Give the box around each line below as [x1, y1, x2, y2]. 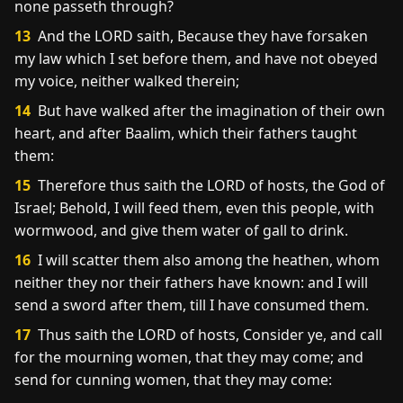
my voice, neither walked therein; [14, 71, 239, 91]
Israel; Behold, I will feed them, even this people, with [14, 198, 374, 218]
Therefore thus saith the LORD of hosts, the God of [34, 175, 385, 195]
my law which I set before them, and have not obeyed [14, 49, 378, 68]
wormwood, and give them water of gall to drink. [14, 220, 348, 240]
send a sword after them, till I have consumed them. [14, 295, 369, 315]
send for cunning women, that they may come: [14, 370, 332, 390]
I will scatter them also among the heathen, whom [34, 250, 380, 270]
